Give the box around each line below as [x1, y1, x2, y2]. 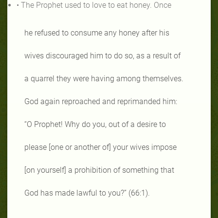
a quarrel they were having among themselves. [24, 73, 183, 83]
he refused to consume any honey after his [24, 28, 169, 37]
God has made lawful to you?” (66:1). [24, 188, 150, 198]
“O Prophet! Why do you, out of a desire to [24, 119, 166, 129]
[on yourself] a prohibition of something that [24, 165, 174, 175]
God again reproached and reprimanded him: [24, 96, 177, 106]
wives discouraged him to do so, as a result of [24, 51, 181, 60]
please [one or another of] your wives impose [24, 142, 177, 152]
